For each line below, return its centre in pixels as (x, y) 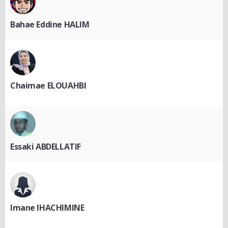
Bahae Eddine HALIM (50, 24)
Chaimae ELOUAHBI (48, 85)
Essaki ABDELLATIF (46, 146)
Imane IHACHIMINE (47, 207)
